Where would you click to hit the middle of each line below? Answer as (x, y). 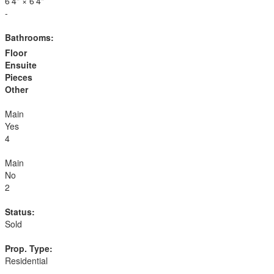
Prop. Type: (29, 248)
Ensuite (21, 65)
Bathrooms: (29, 37)
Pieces (19, 77)
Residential (26, 261)
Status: (20, 212)
